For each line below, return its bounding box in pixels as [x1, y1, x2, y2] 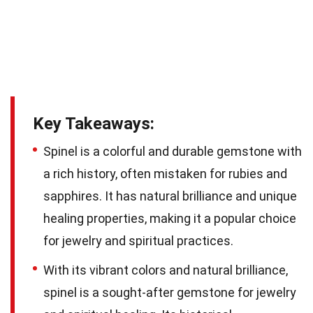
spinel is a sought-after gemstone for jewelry [43, 284, 296, 300]
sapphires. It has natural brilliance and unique [43, 188, 297, 203]
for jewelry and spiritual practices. [43, 233, 233, 248]
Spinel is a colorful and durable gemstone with [43, 143, 302, 159]
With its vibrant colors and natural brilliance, [43, 262, 288, 277]
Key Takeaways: [33, 113, 154, 133]
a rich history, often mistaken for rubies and [43, 166, 287, 181]
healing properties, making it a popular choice [43, 210, 296, 226]
